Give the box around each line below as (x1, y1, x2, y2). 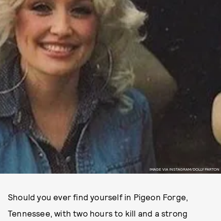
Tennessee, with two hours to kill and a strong (8, 208, 188, 218)
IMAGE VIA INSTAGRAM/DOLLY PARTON (149, 166, 220, 172)
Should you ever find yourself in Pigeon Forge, (8, 192, 188, 202)
